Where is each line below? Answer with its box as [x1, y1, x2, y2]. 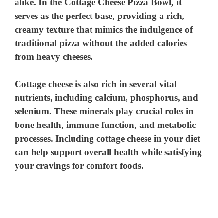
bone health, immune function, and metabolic [15, 120, 196, 130]
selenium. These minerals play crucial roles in [15, 106, 194, 117]
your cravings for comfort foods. [15, 161, 144, 171]
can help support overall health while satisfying [15, 147, 202, 158]
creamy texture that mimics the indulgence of [15, 24, 193, 35]
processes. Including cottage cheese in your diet [15, 133, 200, 144]
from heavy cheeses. [15, 51, 93, 62]
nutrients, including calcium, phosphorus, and [15, 92, 199, 103]
